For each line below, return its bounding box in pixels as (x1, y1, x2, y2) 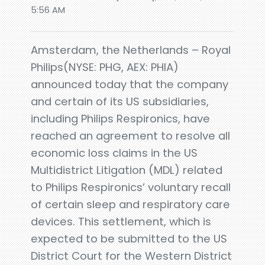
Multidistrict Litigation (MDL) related (31, 162, 223, 177)
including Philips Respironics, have (31, 111, 211, 126)
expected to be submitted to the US (31, 231, 228, 246)
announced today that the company (31, 76, 229, 92)
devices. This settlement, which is (31, 214, 212, 229)
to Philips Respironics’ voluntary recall (31, 179, 231, 195)
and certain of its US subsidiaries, (31, 93, 209, 109)
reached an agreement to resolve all (31, 128, 231, 143)
